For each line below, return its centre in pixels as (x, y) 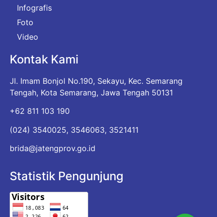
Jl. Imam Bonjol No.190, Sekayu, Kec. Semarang (96, 81)
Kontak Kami (44, 59)
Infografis (34, 8)
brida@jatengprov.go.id (53, 148)
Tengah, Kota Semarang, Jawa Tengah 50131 (91, 92)
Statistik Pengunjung (67, 176)
